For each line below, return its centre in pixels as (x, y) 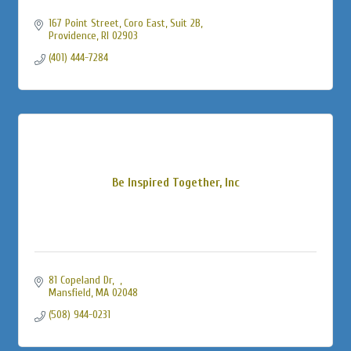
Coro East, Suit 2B (162, 23)
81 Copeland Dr (80, 280)
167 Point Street (83, 23)
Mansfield (69, 292)
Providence (72, 35)
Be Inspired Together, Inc (175, 182)
